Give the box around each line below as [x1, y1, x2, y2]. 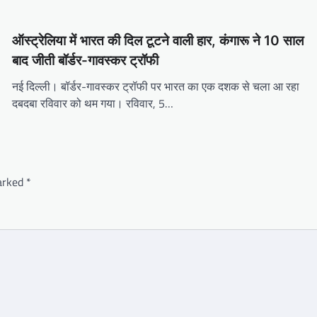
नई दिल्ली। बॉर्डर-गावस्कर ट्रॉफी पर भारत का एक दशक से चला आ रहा [11, 78, 299, 96]
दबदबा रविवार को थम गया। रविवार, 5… [11, 95, 173, 113]
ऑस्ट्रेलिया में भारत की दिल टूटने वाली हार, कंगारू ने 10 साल [11, 33, 304, 50]
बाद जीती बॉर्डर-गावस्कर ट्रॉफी [11, 52, 158, 69]
